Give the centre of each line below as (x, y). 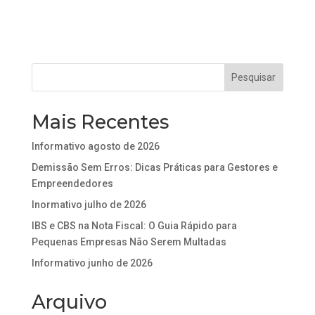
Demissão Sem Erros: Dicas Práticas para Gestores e (154, 167)
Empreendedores (72, 184)
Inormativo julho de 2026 (89, 205)
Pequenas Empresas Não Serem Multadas (129, 242)
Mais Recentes (100, 122)
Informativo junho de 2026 (92, 263)
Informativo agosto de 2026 (95, 146)
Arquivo (69, 302)
